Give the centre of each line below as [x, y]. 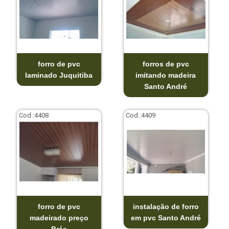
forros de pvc [166, 64]
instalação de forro [166, 206]
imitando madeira [166, 75]
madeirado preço [59, 217]
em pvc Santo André [166, 217]
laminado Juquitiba [59, 75]
